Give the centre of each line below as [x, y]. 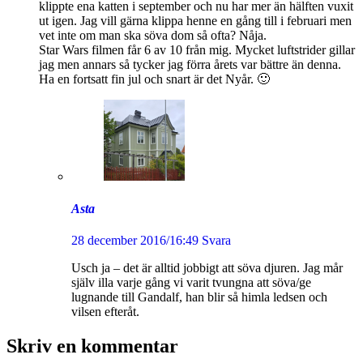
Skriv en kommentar [92, 346]
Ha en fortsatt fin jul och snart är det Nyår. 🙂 [154, 79]
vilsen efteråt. [105, 311]
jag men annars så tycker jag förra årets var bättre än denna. [190, 65]
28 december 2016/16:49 [135, 240]
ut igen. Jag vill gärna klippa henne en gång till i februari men [195, 21]
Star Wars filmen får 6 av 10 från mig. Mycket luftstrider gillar [197, 50]
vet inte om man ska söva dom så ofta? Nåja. [153, 36]
